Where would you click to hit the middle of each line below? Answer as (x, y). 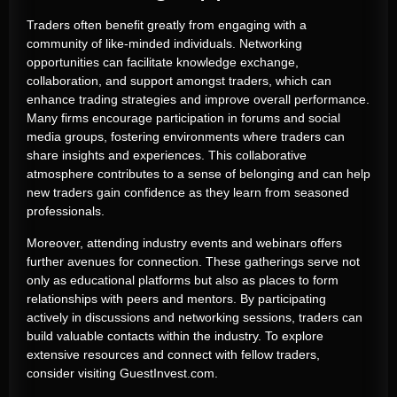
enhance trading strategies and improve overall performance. (198, 100)
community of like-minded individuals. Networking (164, 44)
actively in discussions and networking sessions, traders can (195, 317)
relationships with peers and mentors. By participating (176, 298)
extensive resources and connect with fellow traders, (173, 354)
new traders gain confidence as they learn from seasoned (188, 193)
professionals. (66, 211)
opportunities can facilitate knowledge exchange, (163, 62)
